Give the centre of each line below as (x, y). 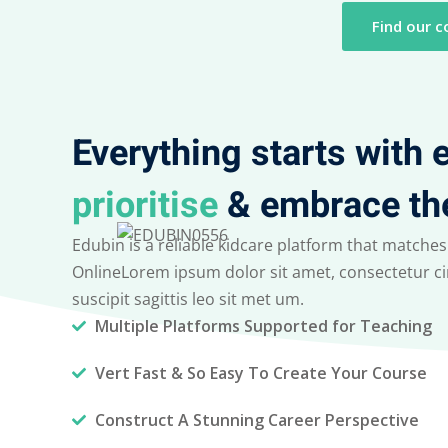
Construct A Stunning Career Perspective (256, 419)
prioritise (149, 205)
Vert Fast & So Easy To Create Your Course (260, 372)
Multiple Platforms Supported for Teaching (263, 325)
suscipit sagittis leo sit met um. (188, 298)
